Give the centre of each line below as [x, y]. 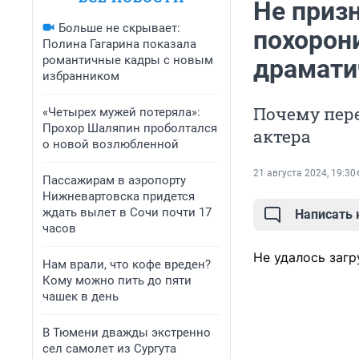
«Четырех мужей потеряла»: [121, 112]
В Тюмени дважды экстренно [127, 333]
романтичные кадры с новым [128, 60]
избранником [81, 76]
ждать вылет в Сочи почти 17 [127, 212]
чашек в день [81, 296]
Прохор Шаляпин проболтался [130, 128]
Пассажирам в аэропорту [114, 180]
